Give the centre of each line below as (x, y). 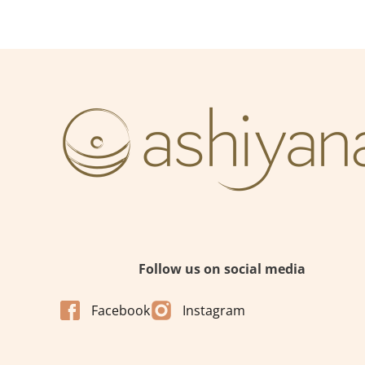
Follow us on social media (222, 268)
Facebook (121, 310)
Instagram (214, 310)
